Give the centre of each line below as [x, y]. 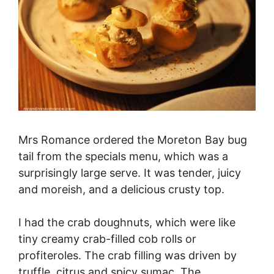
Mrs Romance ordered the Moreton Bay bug [133, 140]
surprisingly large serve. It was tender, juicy [130, 173]
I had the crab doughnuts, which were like [127, 223]
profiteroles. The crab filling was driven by [128, 256]
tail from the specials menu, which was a [123, 157]
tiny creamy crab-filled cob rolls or [107, 239]
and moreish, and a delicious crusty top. [121, 190]
